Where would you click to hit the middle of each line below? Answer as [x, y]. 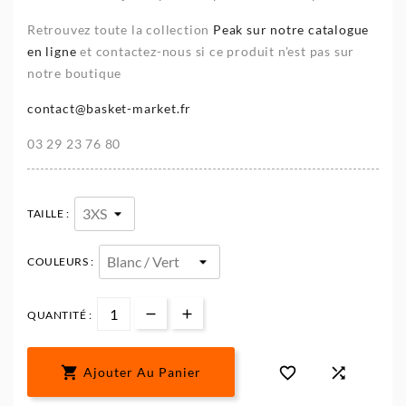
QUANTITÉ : [59, 314]
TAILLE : [48, 213]
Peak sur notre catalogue [291, 29]
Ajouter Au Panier [142, 372]
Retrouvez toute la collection [121, 29]
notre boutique [75, 72]
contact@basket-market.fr [110, 108]
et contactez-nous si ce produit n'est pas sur [217, 51]
